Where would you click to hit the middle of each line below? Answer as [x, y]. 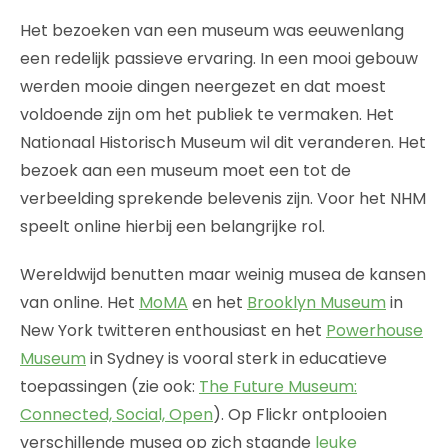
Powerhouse [374, 330]
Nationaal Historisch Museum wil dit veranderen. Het [223, 142]
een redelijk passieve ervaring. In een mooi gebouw [219, 58]
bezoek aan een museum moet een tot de [185, 170]
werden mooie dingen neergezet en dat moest [203, 86]
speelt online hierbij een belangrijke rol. [172, 226]
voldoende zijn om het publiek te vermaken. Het [207, 114]
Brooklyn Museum [316, 302]
